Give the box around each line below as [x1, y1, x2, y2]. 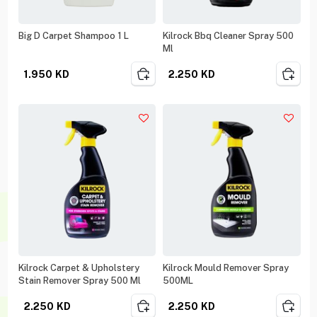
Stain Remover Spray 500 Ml [18, 275, 141, 286]
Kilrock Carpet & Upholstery [18, 262, 139, 273]
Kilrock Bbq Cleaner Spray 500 [163, 30, 294, 41]
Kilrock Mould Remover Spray [163, 262, 289, 273]
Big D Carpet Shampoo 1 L [18, 30, 129, 41]
